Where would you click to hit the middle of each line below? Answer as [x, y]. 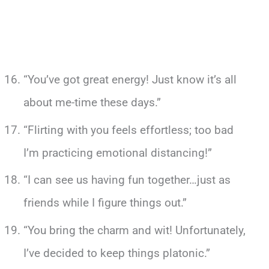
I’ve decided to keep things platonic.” [116, 253]
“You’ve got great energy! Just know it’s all [130, 80]
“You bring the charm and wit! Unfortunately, [134, 230]
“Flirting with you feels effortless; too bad [128, 130]
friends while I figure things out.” [105, 203]
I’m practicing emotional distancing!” [117, 153]
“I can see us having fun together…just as [127, 180]
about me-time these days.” [92, 103]
